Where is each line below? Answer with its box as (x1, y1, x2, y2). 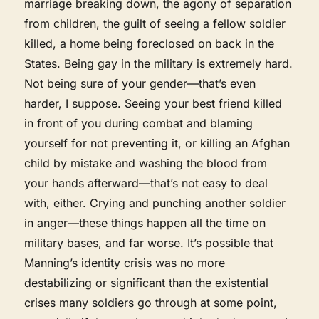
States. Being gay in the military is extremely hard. (24, 56, 293, 70)
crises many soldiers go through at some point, (24, 295, 278, 310)
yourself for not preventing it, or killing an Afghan (24, 135, 291, 150)
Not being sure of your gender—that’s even (24, 75, 256, 90)
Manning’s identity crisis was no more (24, 255, 226, 270)
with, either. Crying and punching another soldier (24, 195, 286, 210)
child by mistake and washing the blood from (24, 155, 268, 170)
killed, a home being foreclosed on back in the (24, 36, 275, 51)
